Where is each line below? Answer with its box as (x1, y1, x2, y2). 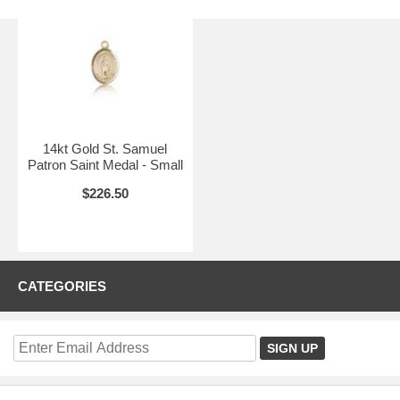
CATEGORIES (18, 279, 106, 295)
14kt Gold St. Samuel (43, 141, 168, 157)
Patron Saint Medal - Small (27, 157, 183, 173)
